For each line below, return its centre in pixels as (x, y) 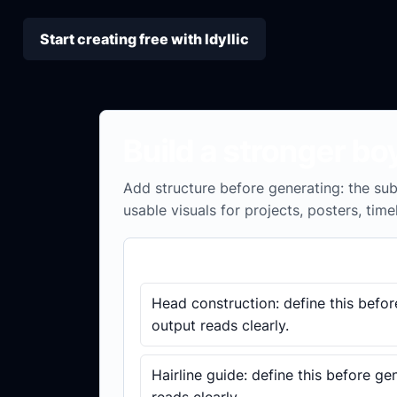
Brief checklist (192, 264)
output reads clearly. (220, 326)
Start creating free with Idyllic (144, 39)
